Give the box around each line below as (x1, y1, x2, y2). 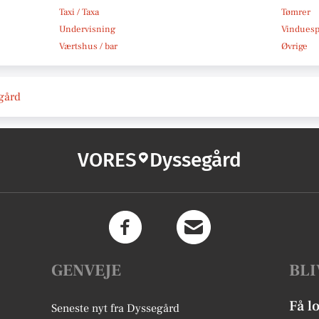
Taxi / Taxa (58, 6, 99, 18)
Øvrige (281, 40, 308, 52)
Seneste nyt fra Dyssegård (51, 300, 180, 315)
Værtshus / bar (58, 40, 117, 52)
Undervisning (58, 23, 115, 35)
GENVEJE (51, 259, 122, 281)
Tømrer (281, 6, 311, 18)
